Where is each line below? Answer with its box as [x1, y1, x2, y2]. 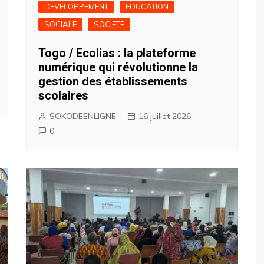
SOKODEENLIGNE [49, 111, 116, 121]
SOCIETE [94, 19, 124, 29]
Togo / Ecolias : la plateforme [38, 46, 196, 60]
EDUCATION [126, 2, 169, 11]
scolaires [38, 88, 88, 103]
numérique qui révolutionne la [38, 60, 198, 74]
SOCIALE [44, 19, 77, 29]
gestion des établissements [38, 74, 187, 88]
